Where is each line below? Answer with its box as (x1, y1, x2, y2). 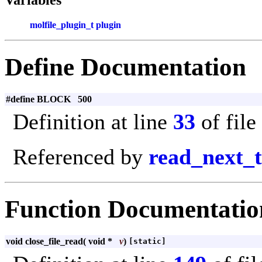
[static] (129, 236, 166, 246)
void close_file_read (6, 236, 83, 246)
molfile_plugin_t (30, 19, 94, 30)
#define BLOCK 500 (6, 94, 92, 104)
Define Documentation (5, 53, 246, 81)
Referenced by (13, 144, 149, 169)
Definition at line (13, 109, 173, 134)
